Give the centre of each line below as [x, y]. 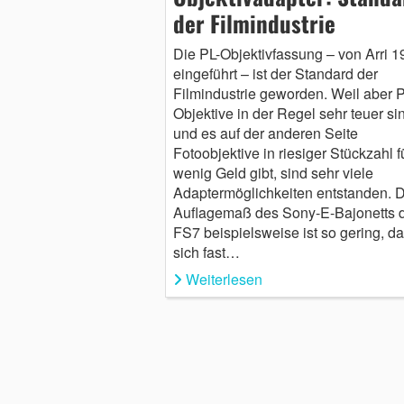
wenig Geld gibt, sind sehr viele [273, 172]
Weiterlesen [224, 279]
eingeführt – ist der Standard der [275, 73]
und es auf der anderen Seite [265, 133]
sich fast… [206, 252]
